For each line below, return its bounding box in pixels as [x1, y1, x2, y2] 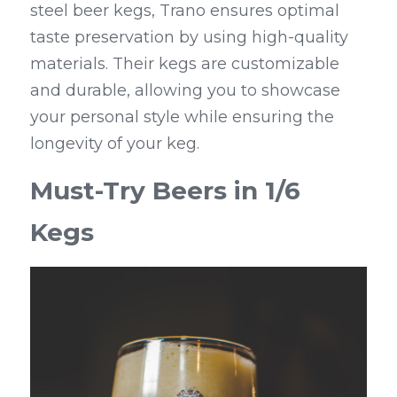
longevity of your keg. [30, 134, 199, 154]
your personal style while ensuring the [30, 107, 334, 128]
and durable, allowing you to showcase [30, 81, 340, 101]
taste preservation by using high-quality [30, 27, 348, 48]
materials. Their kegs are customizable [30, 54, 339, 74]
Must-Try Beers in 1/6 [30, 175, 300, 206]
